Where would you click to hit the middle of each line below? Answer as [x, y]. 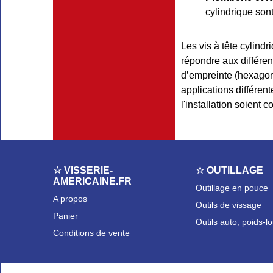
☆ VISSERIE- [83, 170]
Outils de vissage [229, 205]
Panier [66, 216]
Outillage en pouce [232, 188]
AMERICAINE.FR [92, 181]
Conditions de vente [91, 233]
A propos [70, 199]
